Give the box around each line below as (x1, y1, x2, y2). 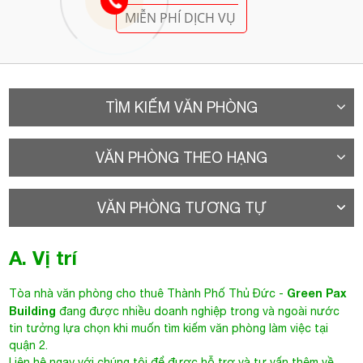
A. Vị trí (9, 241, 78, 265)
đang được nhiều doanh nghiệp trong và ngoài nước (56, 300, 340, 314)
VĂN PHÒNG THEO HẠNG (96, 144, 267, 162)
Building (9, 299, 57, 314)
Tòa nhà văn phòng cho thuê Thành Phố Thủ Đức (9, 282, 276, 296)
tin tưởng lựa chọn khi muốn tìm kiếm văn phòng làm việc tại (9, 317, 329, 331)
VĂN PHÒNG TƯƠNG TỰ (96, 194, 267, 212)
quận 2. (9, 334, 49, 348)
